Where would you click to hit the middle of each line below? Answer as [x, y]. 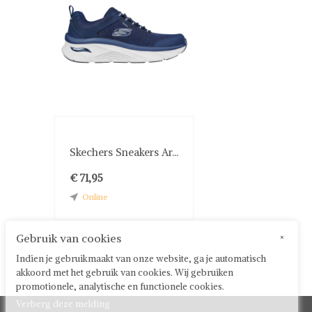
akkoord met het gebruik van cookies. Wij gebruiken [125, 273]
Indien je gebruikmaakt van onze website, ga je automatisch [141, 259]
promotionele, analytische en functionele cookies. [120, 287]
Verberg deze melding [63, 304]
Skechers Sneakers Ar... [124, 152]
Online [95, 196]
